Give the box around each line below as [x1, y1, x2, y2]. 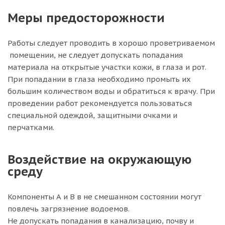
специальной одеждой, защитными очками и [8, 110, 177, 120]
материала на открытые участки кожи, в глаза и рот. [8, 62, 206, 72]
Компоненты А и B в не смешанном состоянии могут [8, 192, 201, 201]
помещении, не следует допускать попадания [8, 50, 183, 60]
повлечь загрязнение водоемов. [8, 204, 130, 213]
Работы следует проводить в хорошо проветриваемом [8, 38, 215, 48]
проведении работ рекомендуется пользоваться [8, 98, 192, 108]
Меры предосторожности [8, 10, 165, 26]
